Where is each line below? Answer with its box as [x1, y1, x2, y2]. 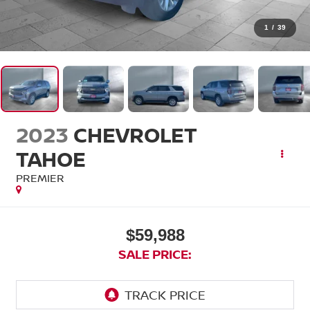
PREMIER [15, 170, 64, 185]
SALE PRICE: [118, 245, 192, 262]
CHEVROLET [73, 120, 197, 149]
